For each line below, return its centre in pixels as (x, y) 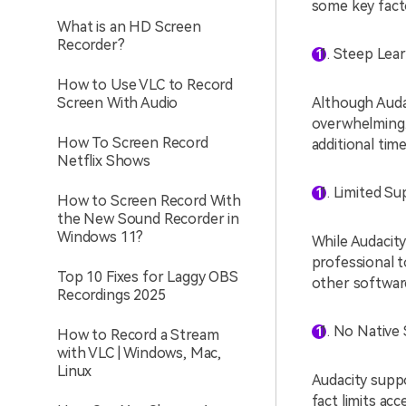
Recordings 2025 (111, 295)
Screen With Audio (118, 103)
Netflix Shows (104, 161)
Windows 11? (101, 237)
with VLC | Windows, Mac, (140, 353)
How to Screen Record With (149, 201)
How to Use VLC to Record (145, 85)
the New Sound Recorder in (148, 219)
